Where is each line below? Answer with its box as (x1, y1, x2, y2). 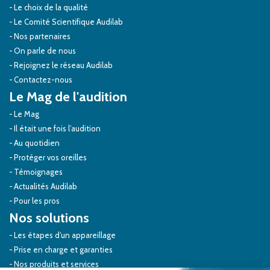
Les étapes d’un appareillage (14, 230, 116, 240)
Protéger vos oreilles (14, 152, 87, 162)
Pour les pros (14, 195, 60, 206)
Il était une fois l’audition (14, 123, 101, 133)
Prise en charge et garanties (14, 244, 113, 254)
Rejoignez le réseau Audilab (14, 60, 113, 70)
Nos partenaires (14, 31, 71, 41)
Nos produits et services (14, 259, 99, 269)
